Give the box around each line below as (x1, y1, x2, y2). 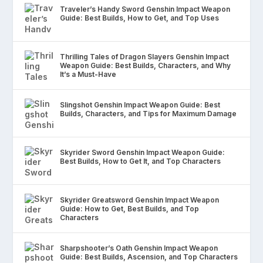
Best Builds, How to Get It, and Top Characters (60, 157, 221, 166)
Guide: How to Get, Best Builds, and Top (60, 204, 200, 214)
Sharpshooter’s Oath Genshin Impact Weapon (60, 244, 218, 253)
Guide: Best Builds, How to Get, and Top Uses (60, 14, 220, 23)
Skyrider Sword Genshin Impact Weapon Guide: (60, 148, 225, 157)
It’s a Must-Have (60, 70, 117, 79)
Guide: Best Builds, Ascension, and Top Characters (60, 252, 238, 262)
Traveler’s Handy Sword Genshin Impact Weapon (60, 5, 231, 14)
